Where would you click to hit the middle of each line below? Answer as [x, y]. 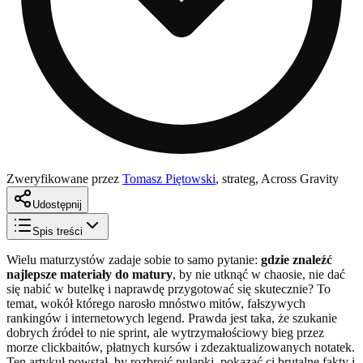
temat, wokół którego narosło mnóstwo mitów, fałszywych [156, 303]
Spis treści [58, 231]
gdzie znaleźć [297, 259]
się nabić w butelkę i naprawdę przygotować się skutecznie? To [169, 288]
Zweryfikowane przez [63, 178]
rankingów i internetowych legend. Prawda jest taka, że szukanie [172, 318]
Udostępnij [57, 204]
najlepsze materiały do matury [90, 274]
